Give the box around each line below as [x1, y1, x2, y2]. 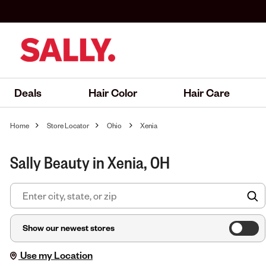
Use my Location [18, 248, 93, 261]
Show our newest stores [23, 221, 115, 233]
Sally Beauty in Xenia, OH [10, 150, 170, 173]
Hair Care [183, 85, 230, 99]
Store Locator [46, 121, 89, 130]
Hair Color [88, 85, 137, 99]
